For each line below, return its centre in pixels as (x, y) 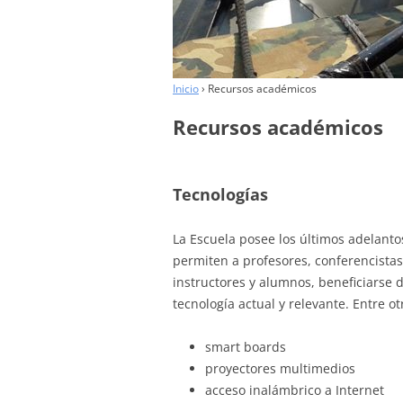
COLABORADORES (291, 9)
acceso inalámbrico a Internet (295, 390)
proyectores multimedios (280, 368)
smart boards (246, 346)
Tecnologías (220, 194)
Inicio (186, 88)
